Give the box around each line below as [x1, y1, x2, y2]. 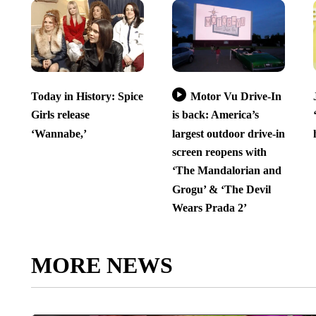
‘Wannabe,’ [30, 127, 87, 140]
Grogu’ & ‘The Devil [171, 183, 271, 195]
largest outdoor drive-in [171, 127, 285, 140]
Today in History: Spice [30, 90, 143, 103]
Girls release [30, 109, 90, 121]
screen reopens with [171, 146, 267, 159]
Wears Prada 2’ [171, 202, 247, 214]
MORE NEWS [30, 253, 173, 279]
